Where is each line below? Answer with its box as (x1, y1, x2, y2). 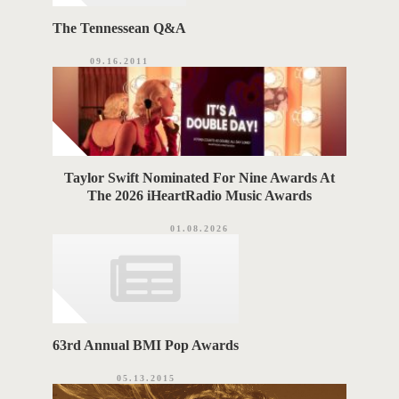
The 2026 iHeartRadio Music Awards (87, 188, 312, 204)
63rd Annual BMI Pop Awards (53, 338, 240, 354)
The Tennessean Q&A (53, 20, 187, 37)
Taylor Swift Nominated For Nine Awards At (64, 170, 335, 186)
